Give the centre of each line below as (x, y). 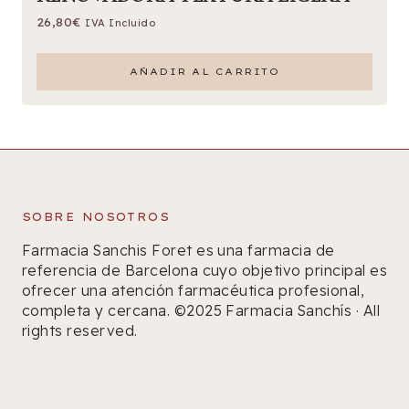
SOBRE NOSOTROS (96, 217)
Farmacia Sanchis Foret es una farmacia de (178, 250)
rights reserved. (80, 330)
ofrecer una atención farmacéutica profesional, (194, 290)
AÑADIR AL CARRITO (204, 71)
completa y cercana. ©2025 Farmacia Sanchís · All (201, 310)
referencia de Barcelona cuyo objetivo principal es (205, 270)
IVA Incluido (121, 22)
